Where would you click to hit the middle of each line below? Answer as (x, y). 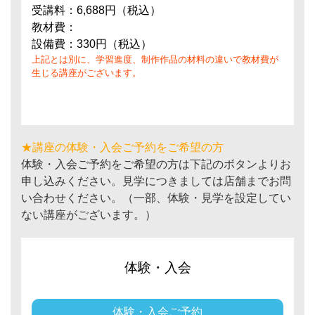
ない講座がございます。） (89, 215)
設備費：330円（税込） (92, 44)
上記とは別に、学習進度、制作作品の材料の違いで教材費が (155, 59)
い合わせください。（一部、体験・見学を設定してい (156, 198)
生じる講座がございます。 (86, 73)
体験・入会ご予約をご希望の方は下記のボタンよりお (156, 164)
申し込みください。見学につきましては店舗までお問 (156, 181)
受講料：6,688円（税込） (96, 10)
